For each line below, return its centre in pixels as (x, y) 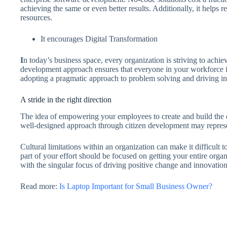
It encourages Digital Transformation (99, 39)
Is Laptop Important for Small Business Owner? (136, 186)
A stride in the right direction (67, 99)
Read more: (40, 186)
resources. (37, 17)
